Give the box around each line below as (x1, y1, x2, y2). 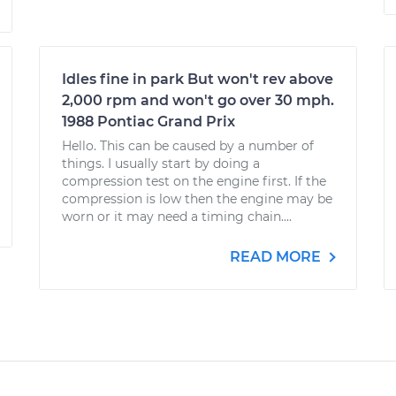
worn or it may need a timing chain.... (62, 209, 292, 225)
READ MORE (230, 248, 324, 265)
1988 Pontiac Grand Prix (62, 113, 235, 130)
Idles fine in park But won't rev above (62, 71, 333, 88)
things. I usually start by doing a (62, 156, 260, 171)
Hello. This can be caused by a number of (62, 138, 314, 154)
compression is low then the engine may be (62, 191, 332, 207)
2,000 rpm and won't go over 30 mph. (62, 92, 334, 109)
